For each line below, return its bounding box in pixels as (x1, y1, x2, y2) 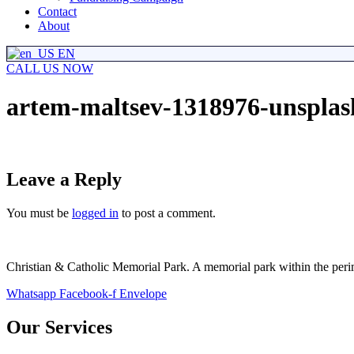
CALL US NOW (6, 62, 93, 75)
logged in (72, 205, 119, 220)
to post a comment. (119, 205, 216, 220)
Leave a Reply (6, 168, 122, 190)
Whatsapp (6, 286, 56, 300)
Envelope (119, 286, 167, 300)
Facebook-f (59, 286, 116, 300)
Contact (38, 5, 77, 18)
